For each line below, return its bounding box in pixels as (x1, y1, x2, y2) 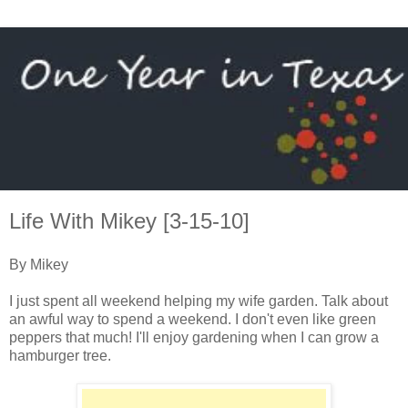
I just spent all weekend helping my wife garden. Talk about (9, 292, 388, 309)
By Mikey (9, 256, 72, 272)
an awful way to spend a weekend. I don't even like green (9, 311, 376, 327)
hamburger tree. (9, 347, 111, 363)
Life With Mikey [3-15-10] (9, 209, 250, 234)
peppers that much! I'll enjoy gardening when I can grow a (9, 329, 379, 345)
